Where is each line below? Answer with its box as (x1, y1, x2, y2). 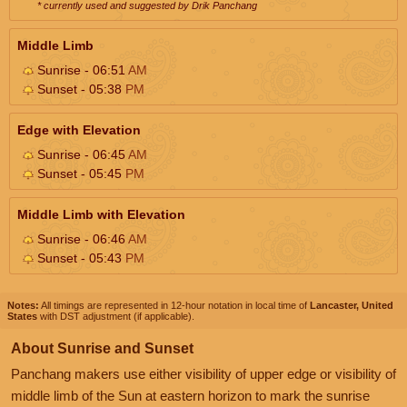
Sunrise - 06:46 (34, 231, 128, 246)
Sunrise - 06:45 (34, 146, 128, 162)
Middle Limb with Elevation (17, 206, 185, 222)
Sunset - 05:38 (34, 81, 125, 96)
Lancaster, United (310, 299, 393, 311)
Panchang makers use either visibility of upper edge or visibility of (11, 365, 396, 382)
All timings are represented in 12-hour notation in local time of (39, 299, 310, 311)
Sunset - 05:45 (34, 165, 125, 181)
